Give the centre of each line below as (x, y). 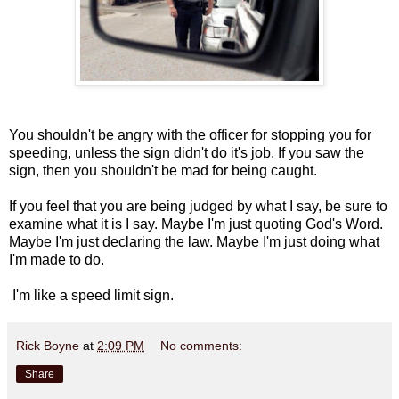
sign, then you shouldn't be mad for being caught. (163, 170)
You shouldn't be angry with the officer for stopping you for (190, 134)
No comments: (202, 345)
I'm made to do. (57, 259)
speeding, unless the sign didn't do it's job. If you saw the (187, 152)
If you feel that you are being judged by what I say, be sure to (198, 206)
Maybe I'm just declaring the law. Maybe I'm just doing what (194, 241)
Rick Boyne (48, 345)
